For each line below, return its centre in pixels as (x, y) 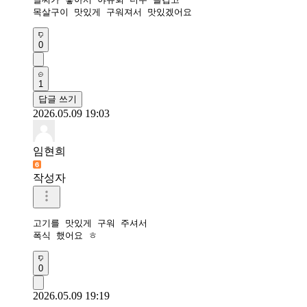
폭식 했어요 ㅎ (65, 235)
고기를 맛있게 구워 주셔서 (90, 223)
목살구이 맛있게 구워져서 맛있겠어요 (112, 12)
